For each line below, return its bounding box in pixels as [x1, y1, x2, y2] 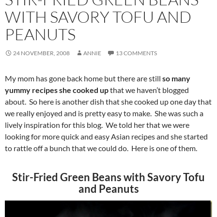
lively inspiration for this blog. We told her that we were [5, 120, 189, 129]
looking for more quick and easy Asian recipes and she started [5, 131, 208, 141]
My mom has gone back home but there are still [5, 73, 162, 83]
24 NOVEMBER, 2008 [13, 49, 70, 57]
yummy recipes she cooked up [5, 85, 108, 94]
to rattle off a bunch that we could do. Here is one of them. [5, 143, 197, 153]
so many [162, 73, 190, 83]
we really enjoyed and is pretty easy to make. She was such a [5, 108, 203, 118]
